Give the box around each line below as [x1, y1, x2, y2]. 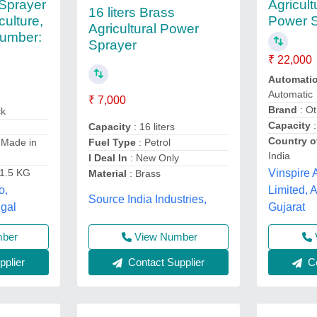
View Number [134, 230, 198, 243]
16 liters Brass [88, 5, 175, 21]
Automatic [268, 88, 313, 100]
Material [88, 168, 127, 180]
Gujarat [268, 200, 306, 213]
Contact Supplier [125, 255, 204, 268]
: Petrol [135, 137, 171, 149]
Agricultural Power [88, 21, 199, 37]
